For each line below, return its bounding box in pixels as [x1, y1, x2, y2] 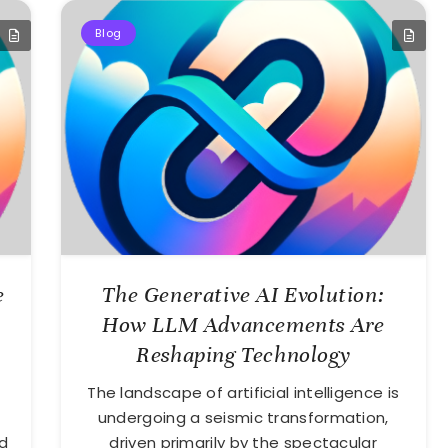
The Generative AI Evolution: [102, 281, 385, 309]
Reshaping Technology [136, 341, 351, 369]
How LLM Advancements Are [102, 311, 385, 339]
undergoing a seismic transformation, [97, 407, 389, 429]
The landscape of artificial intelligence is [87, 382, 400, 404]
